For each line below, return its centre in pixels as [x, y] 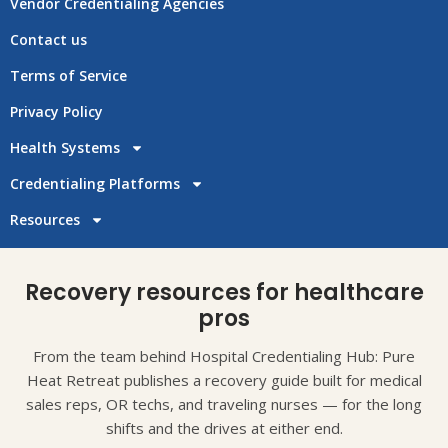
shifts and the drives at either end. [224, 428]
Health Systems [65, 148]
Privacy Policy [56, 112]
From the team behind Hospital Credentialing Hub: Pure [224, 356]
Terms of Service [68, 76]
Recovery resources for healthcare [224, 293]
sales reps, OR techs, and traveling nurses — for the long [224, 404]
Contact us [48, 40]
